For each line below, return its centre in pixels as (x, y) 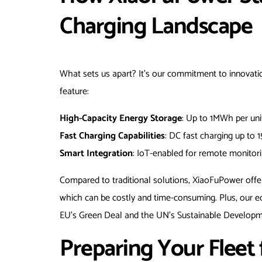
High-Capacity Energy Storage (121, 118)
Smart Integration (96, 153)
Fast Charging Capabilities (112, 136)
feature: (74, 91)
